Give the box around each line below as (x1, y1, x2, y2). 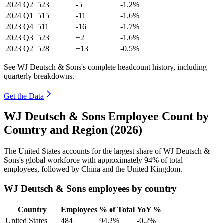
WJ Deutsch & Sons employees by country (4, 183, 177, 194)
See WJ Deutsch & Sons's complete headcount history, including (4, 62, 207, 71)
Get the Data (4, 91, 44, 100)
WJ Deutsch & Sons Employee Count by (4, 110, 209, 123)
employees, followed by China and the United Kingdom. (4, 165, 182, 174)
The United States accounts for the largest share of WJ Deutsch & (4, 147, 210, 156)
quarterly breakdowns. (4, 71, 74, 80)
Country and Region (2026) (4, 123, 142, 137)
